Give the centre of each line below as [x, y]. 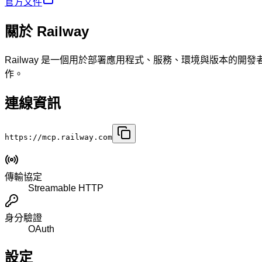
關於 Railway [47, 31]
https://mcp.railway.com [58, 137]
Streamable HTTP [66, 188]
